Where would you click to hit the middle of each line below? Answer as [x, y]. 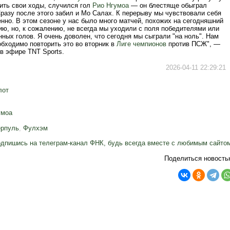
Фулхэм [35, 128]
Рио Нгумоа [111, 5]
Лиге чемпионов [141, 44]
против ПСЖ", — [193, 44]
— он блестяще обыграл [168, 5]
